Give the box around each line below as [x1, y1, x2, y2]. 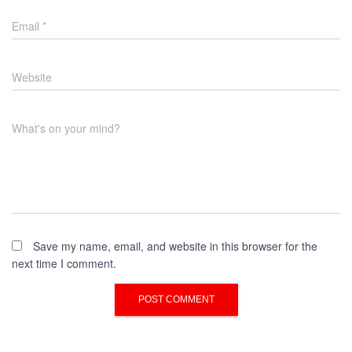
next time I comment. [12, 255, 116, 271]
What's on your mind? [12, 120, 120, 136]
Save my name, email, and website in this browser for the [33, 238, 317, 254]
